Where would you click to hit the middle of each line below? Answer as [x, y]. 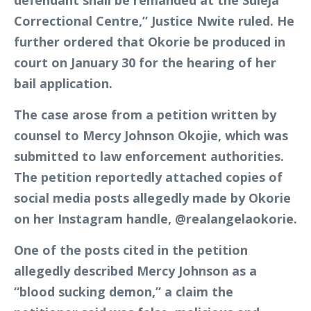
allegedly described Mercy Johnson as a [135, 271]
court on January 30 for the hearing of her [145, 63]
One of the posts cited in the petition [131, 250]
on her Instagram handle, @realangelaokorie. [155, 219]
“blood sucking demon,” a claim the [124, 292]
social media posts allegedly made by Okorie [152, 198]
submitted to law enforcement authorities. [149, 157]
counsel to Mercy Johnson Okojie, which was [151, 136]
